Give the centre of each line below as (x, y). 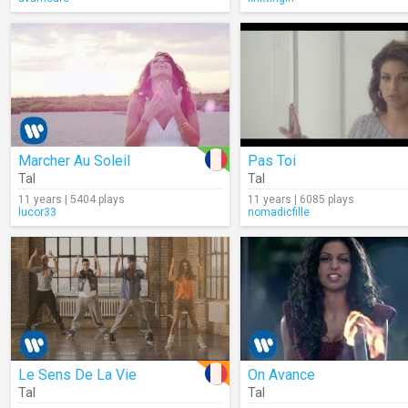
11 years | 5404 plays (71, 199)
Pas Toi (272, 161)
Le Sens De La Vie (77, 375)
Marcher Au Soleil (74, 161)
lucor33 (37, 212)
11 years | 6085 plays (301, 199)
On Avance (281, 375)
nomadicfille (279, 212)
